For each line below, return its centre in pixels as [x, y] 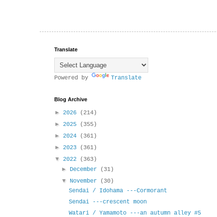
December [85, 170]
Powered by [73, 78]
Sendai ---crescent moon [108, 202]
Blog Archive [71, 100]
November [85, 181]
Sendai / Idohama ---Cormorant [118, 191]
